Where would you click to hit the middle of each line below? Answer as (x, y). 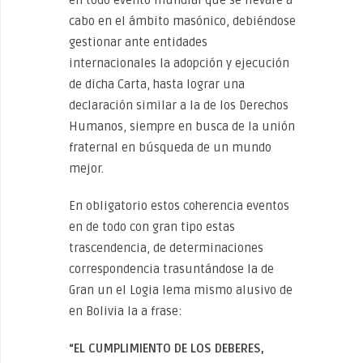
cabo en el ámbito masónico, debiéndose (182, 21)
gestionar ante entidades (138, 42)
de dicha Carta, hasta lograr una (157, 84)
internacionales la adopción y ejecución (179, 63)
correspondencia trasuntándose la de (171, 269)
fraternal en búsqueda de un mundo (170, 147)
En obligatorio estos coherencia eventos (179, 205)
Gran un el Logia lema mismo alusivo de (181, 290)
